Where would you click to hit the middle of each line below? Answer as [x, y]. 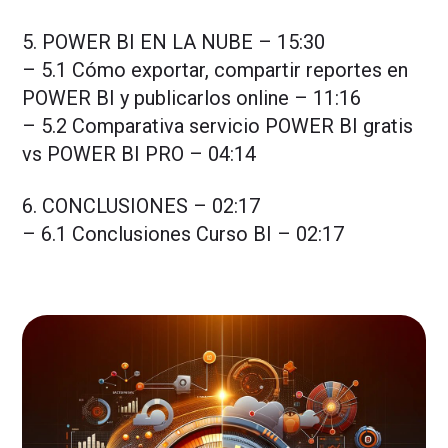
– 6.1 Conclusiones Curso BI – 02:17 [183, 234]
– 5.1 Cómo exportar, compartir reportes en [215, 70]
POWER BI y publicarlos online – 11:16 [192, 98]
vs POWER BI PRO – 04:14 [139, 154]
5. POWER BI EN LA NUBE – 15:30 [174, 42]
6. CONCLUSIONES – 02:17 [141, 206]
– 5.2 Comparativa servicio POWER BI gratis [218, 126]
